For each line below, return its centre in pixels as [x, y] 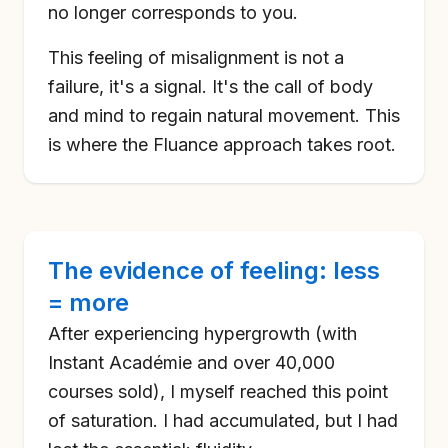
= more [88, 302]
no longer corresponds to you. [173, 12]
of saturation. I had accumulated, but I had [223, 420]
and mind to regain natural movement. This [224, 115]
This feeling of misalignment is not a [196, 57]
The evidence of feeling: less [214, 270]
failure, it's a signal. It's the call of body [210, 86]
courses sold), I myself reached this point [218, 391]
